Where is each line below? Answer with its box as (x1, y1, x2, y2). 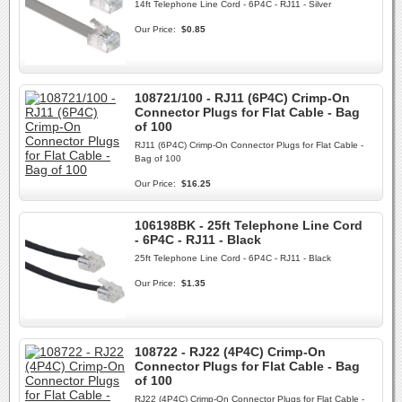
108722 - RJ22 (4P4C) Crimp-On (135, 345, 326, 359)
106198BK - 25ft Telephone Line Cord (135, 218, 363, 232)
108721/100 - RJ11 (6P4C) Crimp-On (135, 91, 350, 105)
